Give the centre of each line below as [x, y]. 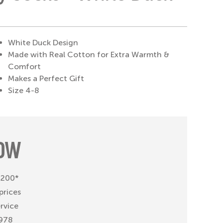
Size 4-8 [23, 90]
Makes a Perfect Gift [46, 78]
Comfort [24, 66]
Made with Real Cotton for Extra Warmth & [89, 55]
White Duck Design [43, 43]
